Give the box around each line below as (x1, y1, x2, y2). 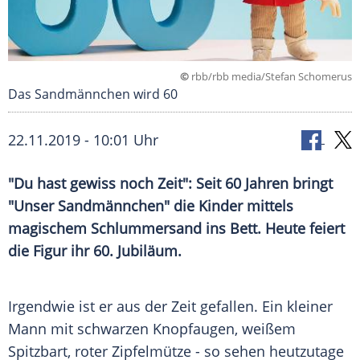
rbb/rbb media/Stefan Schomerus (189, 69, 352, 84)
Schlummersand (91, 219, 202, 239)
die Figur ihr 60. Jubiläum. (8, 241, 182, 261)
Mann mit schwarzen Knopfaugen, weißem (8, 319, 296, 339)
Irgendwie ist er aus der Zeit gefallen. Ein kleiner (8, 297, 333, 317)
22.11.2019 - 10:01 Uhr (8, 130, 158, 150)
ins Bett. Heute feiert (202, 219, 345, 239)
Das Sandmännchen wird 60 (8, 85, 178, 104)
